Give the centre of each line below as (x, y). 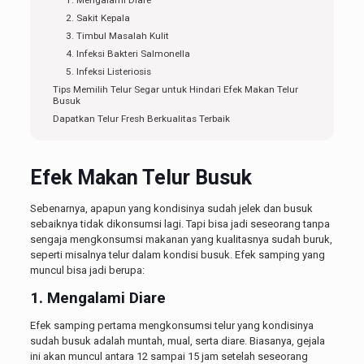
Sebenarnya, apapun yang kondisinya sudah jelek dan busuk (171, 209)
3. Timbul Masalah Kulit (117, 36)
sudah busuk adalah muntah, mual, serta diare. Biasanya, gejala (177, 341)
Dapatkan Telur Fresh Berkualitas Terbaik (141, 119)
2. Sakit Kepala (97, 18)
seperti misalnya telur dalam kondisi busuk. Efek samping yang (177, 255)
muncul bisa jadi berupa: (87, 271)
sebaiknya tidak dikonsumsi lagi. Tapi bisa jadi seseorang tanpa (180, 224)
